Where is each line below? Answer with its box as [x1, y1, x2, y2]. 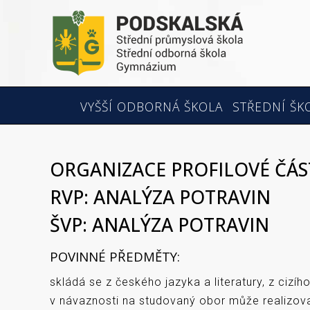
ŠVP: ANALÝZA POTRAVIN [50, 212, 269, 237]
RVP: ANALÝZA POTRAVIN [50, 185, 271, 210]
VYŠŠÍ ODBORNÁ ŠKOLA [80, 98, 223, 115]
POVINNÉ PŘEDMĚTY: [50, 248, 180, 265]
